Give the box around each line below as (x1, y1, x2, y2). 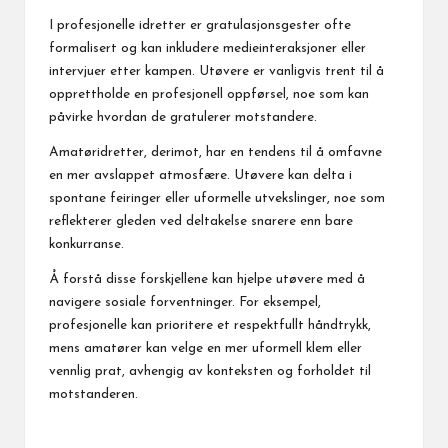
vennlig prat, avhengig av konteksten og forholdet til (49, 364, 371, 378)
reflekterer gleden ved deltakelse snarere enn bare (49, 214, 353, 228)
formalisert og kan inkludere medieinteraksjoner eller (49, 41, 366, 55)
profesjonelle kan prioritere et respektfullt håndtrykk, (49, 318, 371, 332)
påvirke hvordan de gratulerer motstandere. (49, 110, 317, 124)
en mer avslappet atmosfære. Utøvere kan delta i (49, 168, 352, 182)
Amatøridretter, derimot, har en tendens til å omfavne (49, 145, 382, 159)
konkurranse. (49, 237, 124, 251)
